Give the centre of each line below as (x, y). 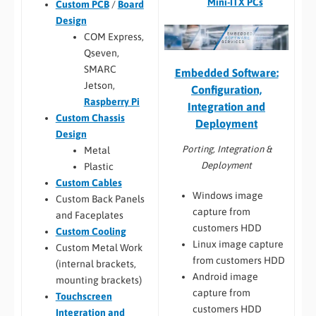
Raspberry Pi (111, 101)
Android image (225, 277)
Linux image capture (238, 244)
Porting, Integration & (226, 150)
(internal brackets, (96, 263)
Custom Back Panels (100, 199)
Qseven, (101, 53)
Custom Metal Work (99, 247)
